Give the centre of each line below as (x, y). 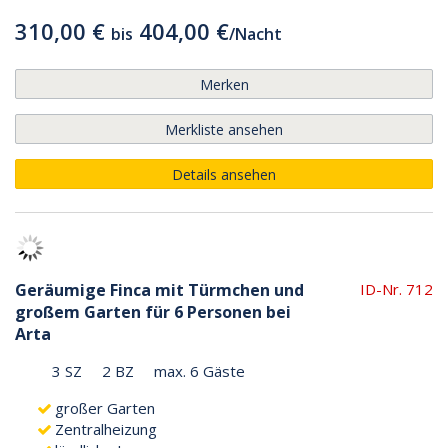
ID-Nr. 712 (396, 288)
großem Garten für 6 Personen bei (153, 311)
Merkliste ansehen (224, 129)
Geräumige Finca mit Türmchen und (159, 289)
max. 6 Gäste (199, 370)
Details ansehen (224, 174)
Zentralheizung (106, 428)
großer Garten (105, 407)
